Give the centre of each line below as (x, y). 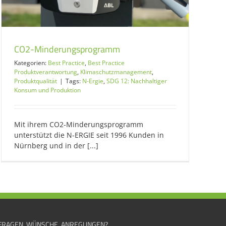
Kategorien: (31, 63)
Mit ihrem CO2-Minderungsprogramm (79, 124)
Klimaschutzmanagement (116, 72)
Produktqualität (36, 81)
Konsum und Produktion (47, 90)
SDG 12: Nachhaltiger (137, 81)
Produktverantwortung (46, 72)
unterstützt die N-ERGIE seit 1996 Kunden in (89, 135)
